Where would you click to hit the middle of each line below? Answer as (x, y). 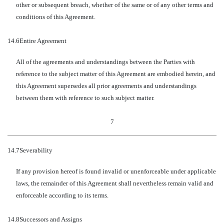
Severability (36, 150)
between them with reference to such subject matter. (85, 98)
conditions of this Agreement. (55, 17)
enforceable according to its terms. (62, 195)
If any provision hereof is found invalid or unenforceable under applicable (116, 171)
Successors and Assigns (51, 219)
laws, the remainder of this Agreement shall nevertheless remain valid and (114, 183)
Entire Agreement (43, 41)
